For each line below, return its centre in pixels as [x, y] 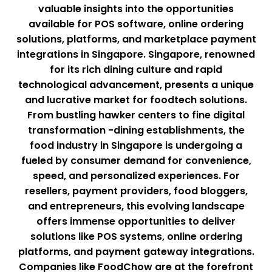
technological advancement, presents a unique [136, 84]
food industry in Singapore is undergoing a [136, 145]
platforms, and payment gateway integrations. [136, 251]
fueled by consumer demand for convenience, [136, 160]
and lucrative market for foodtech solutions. [136, 100]
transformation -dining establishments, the [136, 130]
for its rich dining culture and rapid [136, 69]
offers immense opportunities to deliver [136, 221]
